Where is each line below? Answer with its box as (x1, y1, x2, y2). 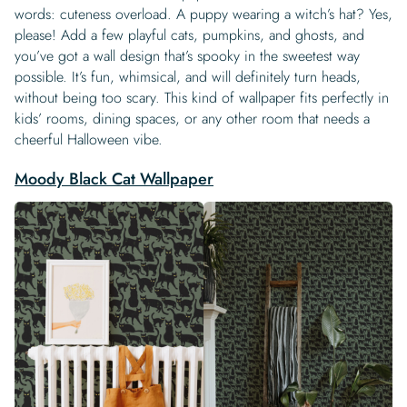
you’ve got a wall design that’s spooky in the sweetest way (15, 45, 360, 66)
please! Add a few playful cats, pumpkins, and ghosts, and (15, 24, 364, 45)
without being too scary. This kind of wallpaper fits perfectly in (15, 86, 389, 108)
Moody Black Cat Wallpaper (15, 166, 213, 191)
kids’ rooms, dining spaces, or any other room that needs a (15, 107, 370, 129)
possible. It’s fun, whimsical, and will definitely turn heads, (15, 65, 361, 87)
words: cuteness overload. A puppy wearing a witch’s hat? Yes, (15, 3, 392, 25)
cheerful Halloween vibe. (15, 128, 163, 150)
